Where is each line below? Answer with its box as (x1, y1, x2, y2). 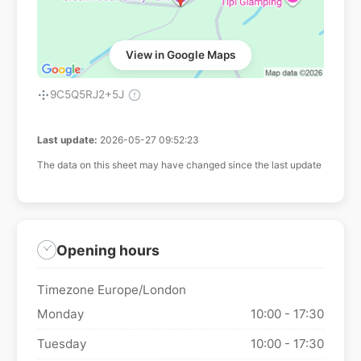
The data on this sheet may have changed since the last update (37, 159, 322, 172)
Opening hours (56, 241, 160, 259)
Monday (37, 306, 84, 322)
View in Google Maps (126, 48, 235, 62)
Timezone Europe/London (37, 282, 186, 298)
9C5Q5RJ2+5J (50, 88, 124, 102)
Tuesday (37, 336, 86, 352)
